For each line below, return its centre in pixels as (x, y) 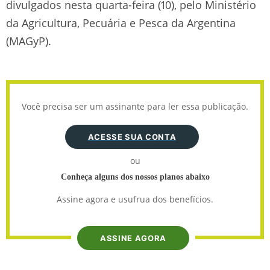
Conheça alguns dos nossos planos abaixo (135, 177)
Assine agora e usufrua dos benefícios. (135, 199)
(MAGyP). (29, 41)
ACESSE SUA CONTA (132, 137)
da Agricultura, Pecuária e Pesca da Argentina (121, 23)
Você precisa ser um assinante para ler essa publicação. (135, 106)
